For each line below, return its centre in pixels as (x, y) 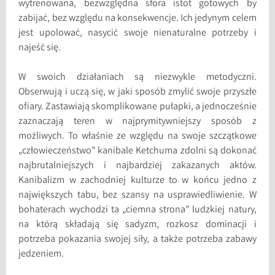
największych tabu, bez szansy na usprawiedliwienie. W (137, 195)
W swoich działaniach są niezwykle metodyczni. (137, 77)
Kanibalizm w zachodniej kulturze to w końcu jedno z (137, 180)
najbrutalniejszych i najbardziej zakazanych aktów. (137, 166)
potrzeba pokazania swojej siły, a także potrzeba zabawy (137, 239)
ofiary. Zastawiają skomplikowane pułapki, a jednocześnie (137, 107)
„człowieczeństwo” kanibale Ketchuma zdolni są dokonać (137, 151)
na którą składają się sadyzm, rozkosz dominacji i (137, 225)
